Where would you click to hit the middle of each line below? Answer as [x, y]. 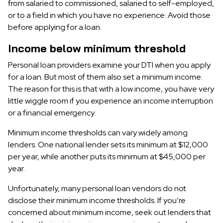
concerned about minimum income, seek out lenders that [110, 212]
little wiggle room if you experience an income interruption [111, 101]
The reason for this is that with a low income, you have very [111, 89]
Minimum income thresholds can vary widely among [98, 133]
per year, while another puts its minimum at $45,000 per [107, 157]
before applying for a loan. [55, 27]
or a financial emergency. [52, 113]
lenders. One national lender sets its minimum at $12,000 [108, 145]
